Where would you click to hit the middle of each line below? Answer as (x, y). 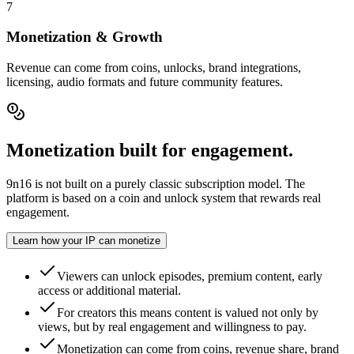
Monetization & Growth (85, 37)
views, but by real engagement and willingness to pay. (172, 326)
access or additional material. (109, 290)
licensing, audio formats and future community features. (145, 81)
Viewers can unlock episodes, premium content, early (190, 276)
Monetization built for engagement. (150, 150)
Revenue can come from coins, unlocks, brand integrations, (154, 67)
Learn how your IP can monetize (87, 240)
